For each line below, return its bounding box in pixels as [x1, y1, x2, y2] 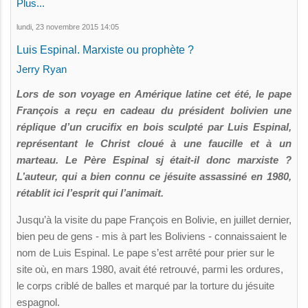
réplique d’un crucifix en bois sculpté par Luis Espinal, [16, 120, 291, 133]
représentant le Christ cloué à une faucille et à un [16, 137, 291, 149]
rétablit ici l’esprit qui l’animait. [16, 186, 164, 199]
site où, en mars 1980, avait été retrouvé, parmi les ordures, [16, 263, 283, 275]
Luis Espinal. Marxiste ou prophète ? [16, 43, 194, 56]
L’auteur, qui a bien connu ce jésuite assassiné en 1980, [16, 170, 291, 182]
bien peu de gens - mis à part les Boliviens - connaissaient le [16, 230, 287, 242]
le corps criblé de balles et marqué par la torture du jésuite [16, 279, 274, 291]
